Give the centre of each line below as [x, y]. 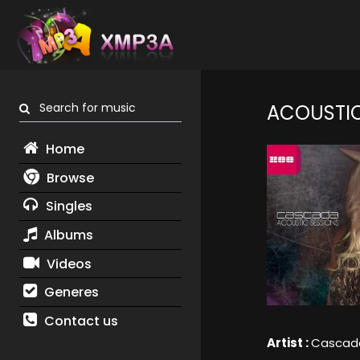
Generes [70, 292]
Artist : [288, 343]
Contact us [79, 321]
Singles [67, 207]
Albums [67, 235]
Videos [67, 264]
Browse [68, 178]
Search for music [83, 108]
